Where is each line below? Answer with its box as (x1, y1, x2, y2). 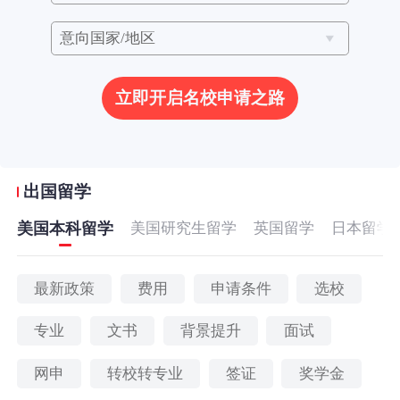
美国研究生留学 (130, 220, 237, 237)
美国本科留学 (17, 220, 114, 238)
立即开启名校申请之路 (115, 87, 285, 107)
